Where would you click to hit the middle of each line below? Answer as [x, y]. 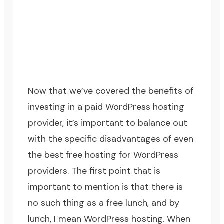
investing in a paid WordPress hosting [106, 107]
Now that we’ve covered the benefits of [111, 91]
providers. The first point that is [94, 171]
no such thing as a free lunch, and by [104, 203]
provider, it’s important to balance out [108, 123]
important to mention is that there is [106, 187]
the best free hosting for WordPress [103, 155]
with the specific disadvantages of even [111, 139]
